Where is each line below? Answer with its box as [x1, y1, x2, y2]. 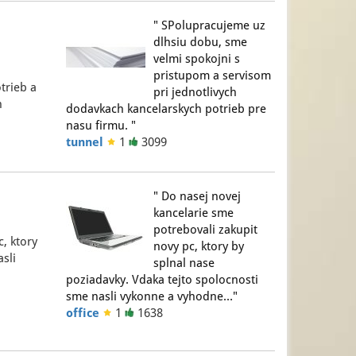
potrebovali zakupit [153, 222, 258, 237]
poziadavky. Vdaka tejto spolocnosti [66, 273, 259, 287]
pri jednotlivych [153, 85, 238, 99]
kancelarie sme [153, 206, 234, 220]
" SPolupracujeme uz [153, 18, 266, 33]
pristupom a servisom [153, 68, 272, 83]
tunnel [66, 135, 104, 149]
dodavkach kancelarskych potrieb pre [66, 102, 267, 116]
